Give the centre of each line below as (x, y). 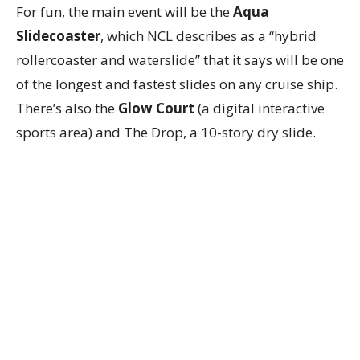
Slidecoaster (58, 35)
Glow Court (156, 108)
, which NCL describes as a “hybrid (209, 35)
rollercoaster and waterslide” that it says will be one (180, 59)
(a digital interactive (260, 108)
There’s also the (67, 108)
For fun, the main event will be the (125, 11)
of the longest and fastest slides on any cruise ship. (177, 84)
